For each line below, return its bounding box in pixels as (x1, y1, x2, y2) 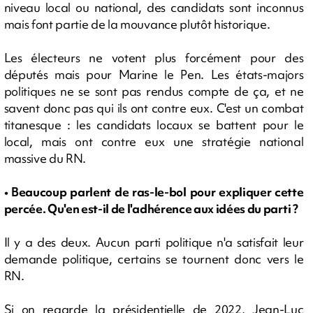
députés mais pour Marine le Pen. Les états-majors (3, 66, 304, 82)
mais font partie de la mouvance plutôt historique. (3, 15, 270, 32)
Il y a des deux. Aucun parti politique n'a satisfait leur (3, 233, 304, 250)
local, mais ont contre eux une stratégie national (3, 133, 304, 150)
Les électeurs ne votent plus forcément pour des (3, 49, 304, 66)
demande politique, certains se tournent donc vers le (3, 250, 304, 267)
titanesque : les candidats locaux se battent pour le (3, 116, 304, 133)
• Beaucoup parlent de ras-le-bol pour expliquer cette (3, 183, 304, 200)
